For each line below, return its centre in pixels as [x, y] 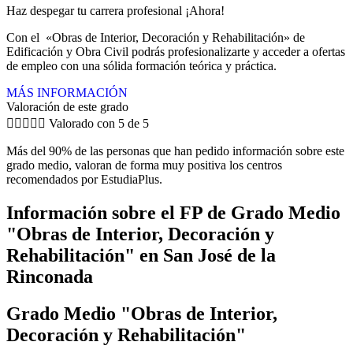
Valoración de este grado [67, 106]
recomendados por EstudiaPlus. [84, 179]
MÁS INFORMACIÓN [67, 92]
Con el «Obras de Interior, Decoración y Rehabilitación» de [156, 37]
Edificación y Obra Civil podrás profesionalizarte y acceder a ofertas [176, 51]
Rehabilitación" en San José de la [141, 255]
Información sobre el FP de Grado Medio [173, 212]
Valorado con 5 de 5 [99, 123]
